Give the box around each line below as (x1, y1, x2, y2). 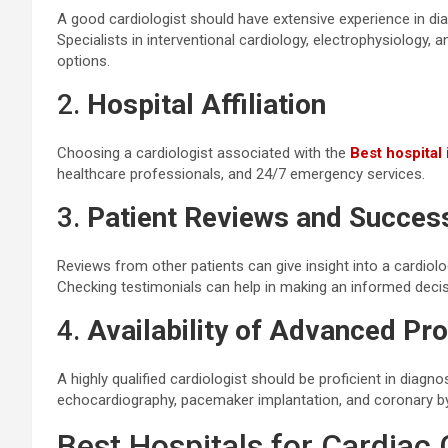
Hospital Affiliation (87, 88, 326, 121)
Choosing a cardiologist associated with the (57, 144, 350, 162)
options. (57, 52, 110, 70)
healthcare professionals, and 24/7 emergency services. (57, 165, 425, 183)
